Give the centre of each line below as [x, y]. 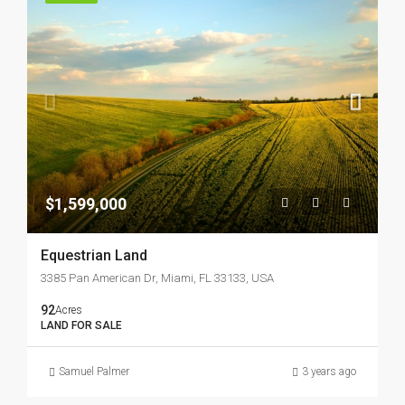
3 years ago [329, 372]
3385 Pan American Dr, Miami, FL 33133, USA [157, 278]
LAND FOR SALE [81, 325]
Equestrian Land [94, 255]
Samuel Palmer [94, 372]
